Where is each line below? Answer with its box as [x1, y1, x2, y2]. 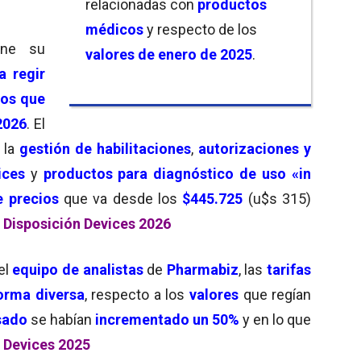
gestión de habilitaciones [19, 139, 191, 157]
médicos [85, 20, 143, 38]
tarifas [267, 260, 312, 278]
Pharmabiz [166, 260, 239, 278]
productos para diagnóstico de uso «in [37, 164, 312, 182]
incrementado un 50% [94, 310, 239, 328]
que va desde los [64, 189, 183, 207]
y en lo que [242, 310, 312, 328]
